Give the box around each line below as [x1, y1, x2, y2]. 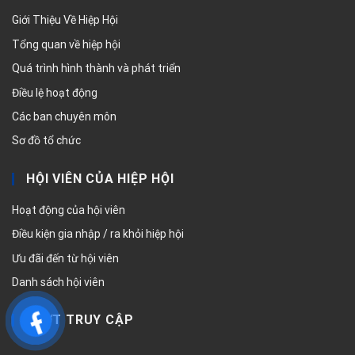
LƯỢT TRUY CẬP [26, 312, 134, 328]
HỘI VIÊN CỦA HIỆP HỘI [26, 170, 174, 186]
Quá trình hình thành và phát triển [12, 62, 181, 75]
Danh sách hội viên [12, 276, 105, 288]
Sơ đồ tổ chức [12, 134, 81, 147]
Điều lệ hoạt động [12, 86, 97, 99]
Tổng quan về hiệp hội [12, 37, 120, 51]
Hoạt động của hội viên [12, 203, 125, 216]
